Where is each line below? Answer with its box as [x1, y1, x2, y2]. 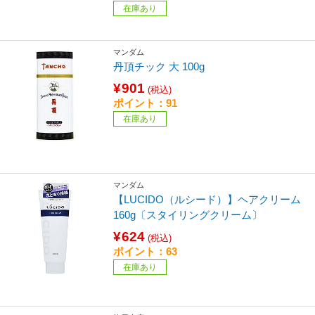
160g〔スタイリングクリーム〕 [113, 209, 263, 221]
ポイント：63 [113, 245, 178, 258]
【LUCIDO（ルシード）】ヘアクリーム [113, 193, 302, 206]
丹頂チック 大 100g [113, 60, 205, 73]
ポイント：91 [113, 97, 178, 110]
